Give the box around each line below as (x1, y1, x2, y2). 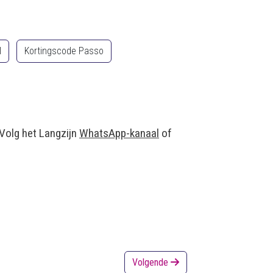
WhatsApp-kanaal (79, 126, 159, 140)
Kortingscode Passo (24, 45, 104, 57)
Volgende (132, 257, 171, 268)
